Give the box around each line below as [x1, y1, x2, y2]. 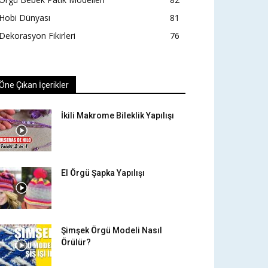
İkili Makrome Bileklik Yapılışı [61, 111, 174, 121]
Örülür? [61, 237, 91, 248]
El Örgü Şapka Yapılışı [61, 168, 145, 178]
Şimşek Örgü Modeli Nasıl [61, 226, 162, 236]
